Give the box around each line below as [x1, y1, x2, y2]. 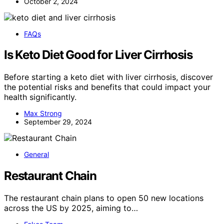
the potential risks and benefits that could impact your [4, 82, 210, 92]
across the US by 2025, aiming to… [4, 203, 138, 213]
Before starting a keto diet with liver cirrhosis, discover [4, 72, 213, 82]
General [24, 150, 49, 159]
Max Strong [24, 109, 62, 118]
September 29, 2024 [24, 117, 92, 126]
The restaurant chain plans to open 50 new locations [4, 193, 203, 203]
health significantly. [4, 92, 76, 102]
